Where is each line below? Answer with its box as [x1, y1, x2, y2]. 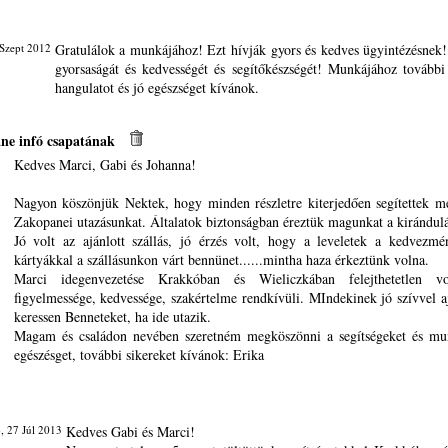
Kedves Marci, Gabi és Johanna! [13, 155, 196, 174]
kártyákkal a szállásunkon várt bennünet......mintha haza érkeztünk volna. [13, 250, 429, 269]
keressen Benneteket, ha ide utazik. [13, 307, 211, 326]
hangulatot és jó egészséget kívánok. [54, 78, 259, 97]
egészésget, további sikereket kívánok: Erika [13, 345, 264, 364]
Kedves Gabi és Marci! [65, 422, 195, 441]
